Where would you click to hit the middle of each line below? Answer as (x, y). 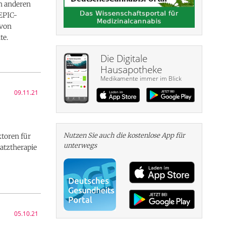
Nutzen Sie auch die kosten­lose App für (124, 136)
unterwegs (80, 146)
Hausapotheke (131, 70)
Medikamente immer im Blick (141, 79)
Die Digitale (124, 59)
